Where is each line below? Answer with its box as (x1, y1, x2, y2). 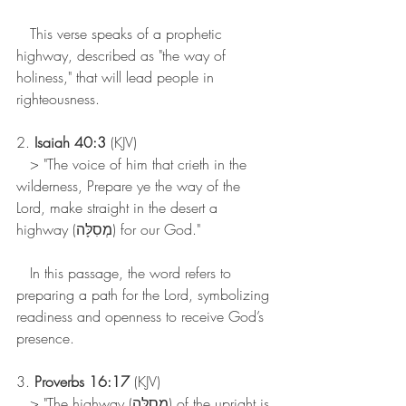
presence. (16, 328, 74, 349)
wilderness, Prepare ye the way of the (16, 176, 245, 197)
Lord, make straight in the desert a (16, 198, 222, 218)
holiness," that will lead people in (16, 67, 218, 88)
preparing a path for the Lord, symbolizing (16, 285, 274, 305)
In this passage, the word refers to (16, 263, 236, 284)
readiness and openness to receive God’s (16, 306, 268, 327)
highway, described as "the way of (16, 45, 230, 66)
